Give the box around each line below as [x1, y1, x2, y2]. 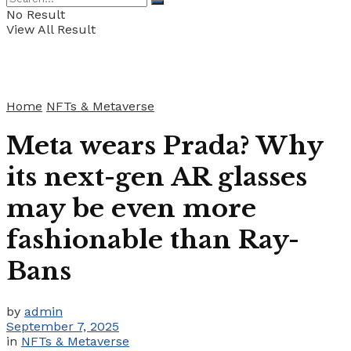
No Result [6, 7, 65, 22]
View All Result [6, 22, 96, 37]
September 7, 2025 [6, 318, 119, 334]
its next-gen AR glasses [6, 161, 307, 194]
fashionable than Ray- [6, 224, 299, 256]
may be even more [6, 193, 256, 225]
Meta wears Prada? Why [6, 130, 323, 162]
